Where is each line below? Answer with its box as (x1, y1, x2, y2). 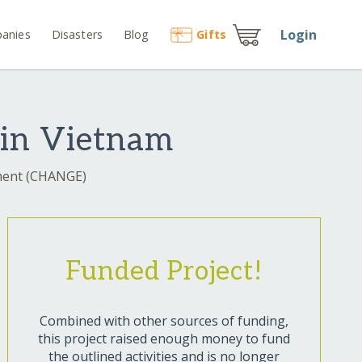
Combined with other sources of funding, (39, 312, 288, 330)
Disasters (51, 26, 103, 42)
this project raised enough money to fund (37, 330, 290, 348)
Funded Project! (65, 256, 263, 288)
